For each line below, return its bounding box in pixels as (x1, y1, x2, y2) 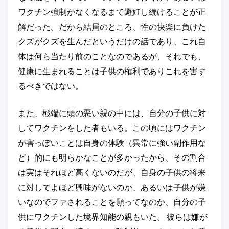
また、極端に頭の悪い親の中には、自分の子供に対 (18, 108, 206, 118)
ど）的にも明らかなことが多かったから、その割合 (18, 152, 206, 163)
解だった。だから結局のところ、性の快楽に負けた (18, 21, 206, 32)
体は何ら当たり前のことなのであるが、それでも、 (18, 51, 206, 61)
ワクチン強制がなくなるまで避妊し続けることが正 (18, 7, 206, 17)
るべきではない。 (18, 81, 83, 91)
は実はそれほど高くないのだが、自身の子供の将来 (18, 167, 206, 177)
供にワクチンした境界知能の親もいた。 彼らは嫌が (18, 212, 208, 222)
